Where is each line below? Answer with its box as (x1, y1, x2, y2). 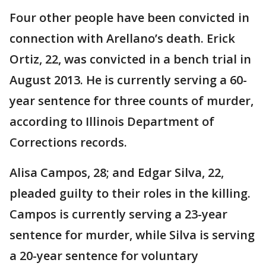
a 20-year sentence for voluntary (9, 248, 198, 264)
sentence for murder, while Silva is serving (9, 227, 255, 243)
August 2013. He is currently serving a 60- (9, 72, 247, 88)
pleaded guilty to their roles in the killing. (9, 185, 251, 202)
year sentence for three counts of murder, (9, 93, 254, 109)
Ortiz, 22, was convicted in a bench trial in (9, 51, 251, 68)
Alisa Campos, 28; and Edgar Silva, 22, (9, 164, 224, 181)
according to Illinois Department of (9, 113, 214, 130)
